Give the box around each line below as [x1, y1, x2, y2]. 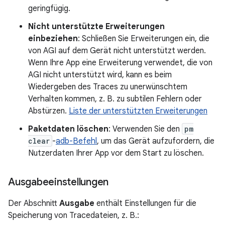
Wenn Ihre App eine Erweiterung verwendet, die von [28, 58, 212, 68]
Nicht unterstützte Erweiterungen [28, 22, 165, 32]
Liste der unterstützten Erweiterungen [69, 106, 207, 116]
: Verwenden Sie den [108, 124, 182, 134]
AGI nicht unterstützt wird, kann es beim [28, 70, 172, 80]
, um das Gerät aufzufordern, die [97, 136, 214, 146]
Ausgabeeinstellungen [8, 176, 108, 188]
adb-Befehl [56, 136, 97, 146]
